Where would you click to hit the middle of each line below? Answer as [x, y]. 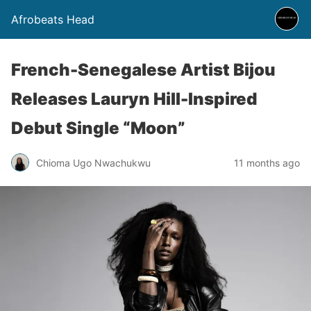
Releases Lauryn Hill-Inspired [134, 99]
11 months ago [267, 162]
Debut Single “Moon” [100, 128]
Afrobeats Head [53, 19]
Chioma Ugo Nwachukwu [93, 162]
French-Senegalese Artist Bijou [143, 70]
